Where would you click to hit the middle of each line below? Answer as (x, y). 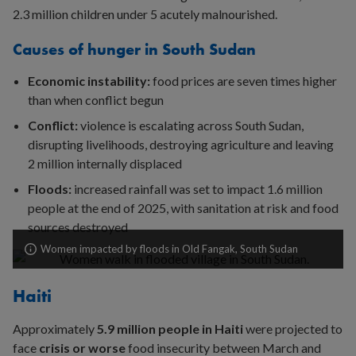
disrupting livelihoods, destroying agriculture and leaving (181, 144)
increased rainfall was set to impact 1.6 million (197, 188)
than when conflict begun (96, 99)
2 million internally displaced (105, 163)
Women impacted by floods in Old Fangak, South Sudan (169, 248)
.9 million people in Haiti (175, 328)
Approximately (55, 328)
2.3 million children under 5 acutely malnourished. (145, 14)
